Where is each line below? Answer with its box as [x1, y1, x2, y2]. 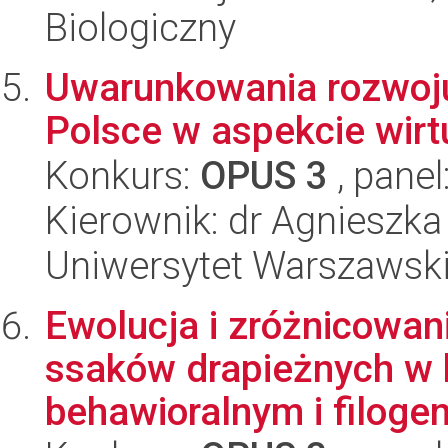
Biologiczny [45, 5, 236, 50]
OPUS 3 [200, 153, 328, 198]
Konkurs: [45, 153, 200, 198]
